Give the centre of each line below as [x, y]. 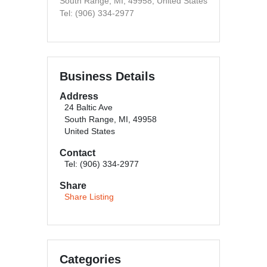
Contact [77, 153]
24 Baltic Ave [89, 108]
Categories [90, 259]
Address [79, 96]
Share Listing [89, 197]
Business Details [107, 76]
